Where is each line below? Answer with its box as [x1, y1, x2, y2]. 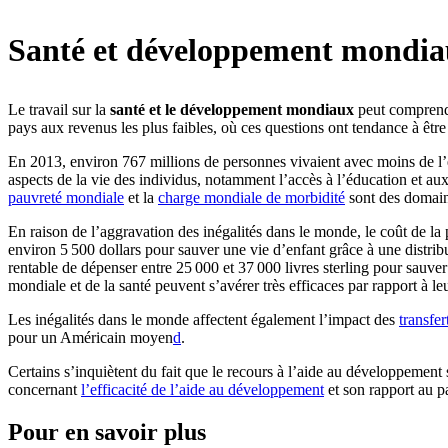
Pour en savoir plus [8, 418, 206, 445]
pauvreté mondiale [8, 189, 124, 206]
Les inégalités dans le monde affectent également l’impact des [8, 311, 399, 328]
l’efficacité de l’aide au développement [81, 381, 324, 398]
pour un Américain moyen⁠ [8, 329, 173, 346]
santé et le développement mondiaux [110, 101, 354, 118]
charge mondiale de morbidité [158, 189, 345, 206]
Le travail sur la [8, 101, 110, 118]
